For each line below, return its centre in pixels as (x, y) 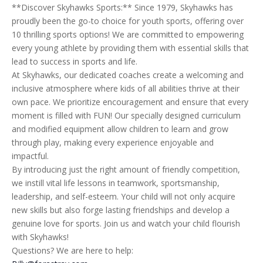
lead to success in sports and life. (74, 62)
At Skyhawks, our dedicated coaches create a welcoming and (127, 75)
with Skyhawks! (40, 237)
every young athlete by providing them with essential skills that (130, 48)
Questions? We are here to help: (72, 251)
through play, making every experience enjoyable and (112, 143)
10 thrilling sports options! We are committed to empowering (127, 35)
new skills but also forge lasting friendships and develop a (120, 210)
